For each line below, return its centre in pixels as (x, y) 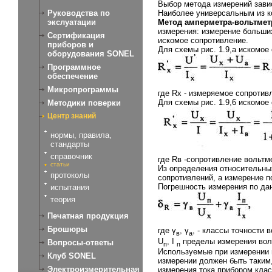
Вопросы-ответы (80, 243)
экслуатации (72, 22)
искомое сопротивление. (203, 40)
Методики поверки (84, 103)
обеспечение (73, 76)
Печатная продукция (88, 216)
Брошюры (67, 229)
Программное (74, 67)
